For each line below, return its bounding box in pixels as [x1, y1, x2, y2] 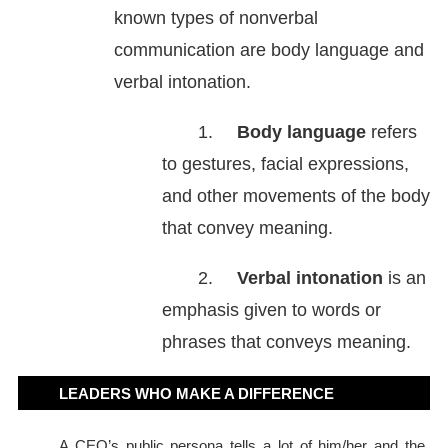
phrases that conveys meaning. [162, 332, 411, 353]
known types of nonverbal [114, 8, 318, 29]
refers [366, 122, 417, 143]
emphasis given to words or [162, 300, 381, 321]
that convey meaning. [162, 218, 333, 239]
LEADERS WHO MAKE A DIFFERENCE [59, 385, 334, 403]
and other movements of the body [162, 186, 430, 207]
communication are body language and [114, 40, 424, 61]
